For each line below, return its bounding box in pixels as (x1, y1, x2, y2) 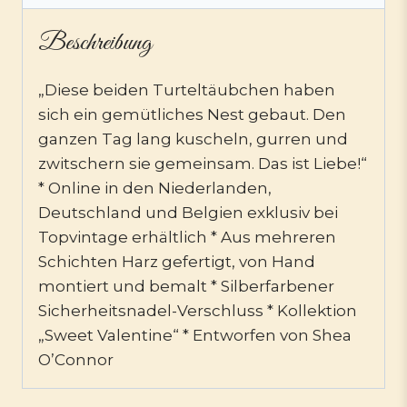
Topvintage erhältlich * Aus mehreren (38, 227, 336, 246)
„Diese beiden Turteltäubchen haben (38, 80, 335, 99)
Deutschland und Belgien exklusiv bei (38, 203, 338, 222)
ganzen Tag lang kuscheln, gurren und (38, 129, 348, 148)
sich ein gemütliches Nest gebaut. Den (38, 104, 346, 124)
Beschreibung (38, 26, 152, 59)
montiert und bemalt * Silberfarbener (38, 276, 334, 295)
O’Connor (38, 350, 114, 369)
